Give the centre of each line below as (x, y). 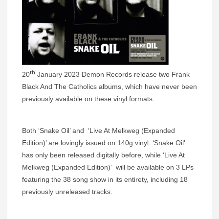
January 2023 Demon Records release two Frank (112, 75)
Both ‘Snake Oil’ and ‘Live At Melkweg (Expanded (99, 131)
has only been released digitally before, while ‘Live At (103, 155)
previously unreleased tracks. (67, 192)
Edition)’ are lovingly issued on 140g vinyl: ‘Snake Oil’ (103, 143)
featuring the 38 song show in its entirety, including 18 (105, 180)
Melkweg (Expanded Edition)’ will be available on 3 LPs (108, 167)
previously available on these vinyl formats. (90, 99)
